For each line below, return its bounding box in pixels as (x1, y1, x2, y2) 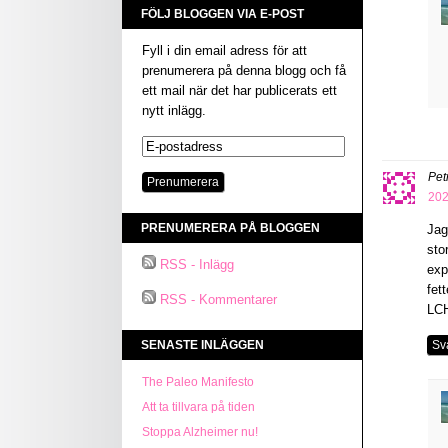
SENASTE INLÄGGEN (141, 338, 264, 352)
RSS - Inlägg (160, 257, 234, 272)
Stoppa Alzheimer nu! (142, 425, 258, 439)
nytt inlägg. (142, 103, 206, 118)
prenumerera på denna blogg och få (142, 63, 346, 78)
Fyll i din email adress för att (142, 43, 307, 58)
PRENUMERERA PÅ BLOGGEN (141, 221, 320, 235)
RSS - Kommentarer (160, 292, 277, 307)
